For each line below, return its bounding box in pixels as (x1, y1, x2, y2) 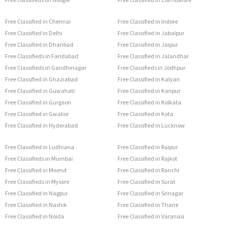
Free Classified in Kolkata (118, 98, 181, 106)
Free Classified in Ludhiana (5, 143, 74, 151)
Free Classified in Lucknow (118, 122, 185, 130)
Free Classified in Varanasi (118, 212, 184, 220)
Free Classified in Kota (118, 110, 173, 118)
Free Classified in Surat (118, 178, 175, 186)
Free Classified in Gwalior (5, 110, 69, 118)
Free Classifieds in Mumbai (5, 155, 73, 163)
